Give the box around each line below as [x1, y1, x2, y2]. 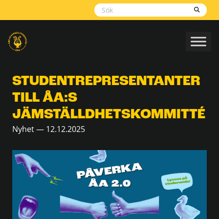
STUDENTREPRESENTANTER [12, 74, 200, 88]
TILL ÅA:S [12, 91, 77, 105]
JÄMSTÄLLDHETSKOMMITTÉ [12, 108, 208, 122]
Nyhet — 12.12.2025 [12, 124, 85, 134]
